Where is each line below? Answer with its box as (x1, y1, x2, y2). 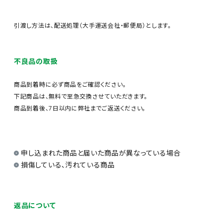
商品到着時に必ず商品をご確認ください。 (14, 80, 126, 89)
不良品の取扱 (14, 56, 58, 66)
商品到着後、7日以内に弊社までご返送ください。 (14, 104, 146, 112)
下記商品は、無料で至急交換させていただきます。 (14, 92, 148, 101)
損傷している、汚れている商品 (21, 160, 115, 169)
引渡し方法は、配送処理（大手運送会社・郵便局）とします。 (14, 21, 171, 30)
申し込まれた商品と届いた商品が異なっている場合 (21, 148, 181, 158)
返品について (14, 201, 56, 210)
